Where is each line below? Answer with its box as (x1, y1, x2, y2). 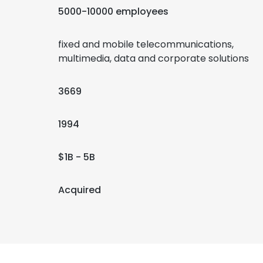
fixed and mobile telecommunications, (58, 38, 234, 51)
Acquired (58, 183, 101, 197)
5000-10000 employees (58, 5, 168, 18)
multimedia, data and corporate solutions (58, 52, 249, 65)
